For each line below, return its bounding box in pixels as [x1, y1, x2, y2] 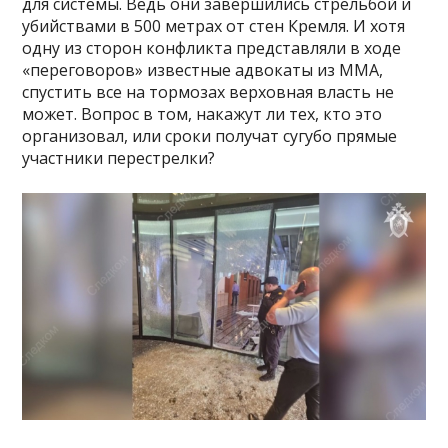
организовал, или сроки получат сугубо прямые [22, 125, 398, 148]
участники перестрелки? [22, 147, 216, 170]
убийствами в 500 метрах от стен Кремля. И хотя [22, 15, 406, 38]
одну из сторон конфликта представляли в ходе [22, 37, 402, 60]
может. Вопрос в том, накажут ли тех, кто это [22, 103, 383, 126]
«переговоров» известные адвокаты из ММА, [22, 59, 384, 82]
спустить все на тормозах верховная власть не [22, 81, 395, 104]
